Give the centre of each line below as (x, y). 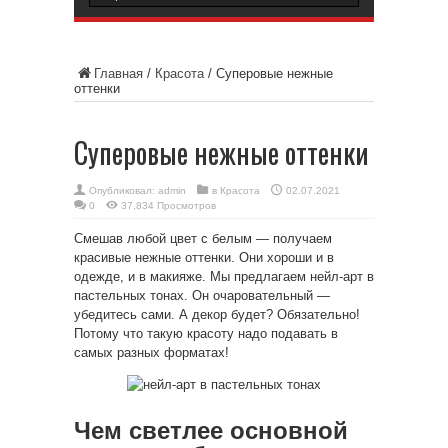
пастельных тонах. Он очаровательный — (202, 295)
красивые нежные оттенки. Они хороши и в (204, 257)
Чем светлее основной (211, 430)
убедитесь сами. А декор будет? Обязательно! (217, 314)
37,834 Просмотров (168, 205)
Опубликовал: (123, 190)
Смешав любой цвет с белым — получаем (203, 238)
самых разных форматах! (151, 352)
